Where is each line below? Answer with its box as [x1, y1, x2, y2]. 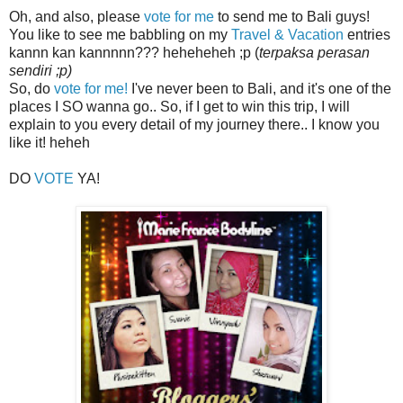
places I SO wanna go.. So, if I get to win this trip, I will [9, 98, 350, 114]
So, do [9, 80, 54, 96]
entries [344, 26, 390, 42]
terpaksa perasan [259, 44, 370, 60]
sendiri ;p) [9, 62, 72, 78]
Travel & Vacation [231, 26, 344, 42]
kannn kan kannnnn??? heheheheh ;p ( [9, 44, 259, 60]
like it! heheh [9, 134, 90, 150]
